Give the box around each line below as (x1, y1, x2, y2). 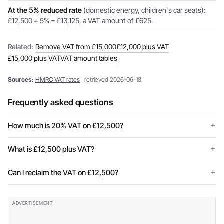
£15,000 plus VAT (8, 54, 60, 62)
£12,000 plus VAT (116, 42, 169, 51)
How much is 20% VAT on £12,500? (8, 121, 123, 130)
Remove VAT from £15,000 (35, 42, 116, 51)
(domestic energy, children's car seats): (82, 6, 205, 14)
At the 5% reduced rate (8, 6, 82, 14)
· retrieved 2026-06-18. (80, 76, 143, 83)
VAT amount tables (60, 54, 117, 62)
